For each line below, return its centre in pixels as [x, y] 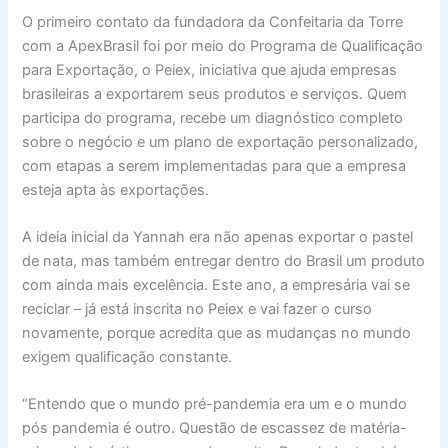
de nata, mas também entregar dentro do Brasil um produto [224, 261]
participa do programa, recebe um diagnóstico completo [213, 117]
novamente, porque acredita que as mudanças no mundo [217, 333]
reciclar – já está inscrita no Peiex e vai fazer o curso [197, 309]
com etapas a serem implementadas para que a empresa [214, 165]
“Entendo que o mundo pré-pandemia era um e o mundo [215, 404]
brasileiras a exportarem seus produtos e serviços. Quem [215, 93]
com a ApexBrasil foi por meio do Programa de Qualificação [223, 45]
